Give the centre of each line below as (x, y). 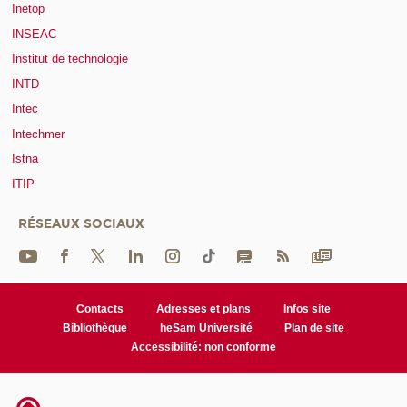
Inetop (28, 9)
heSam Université (206, 328)
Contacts (100, 308)
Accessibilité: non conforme (203, 347)
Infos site (307, 308)
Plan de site (315, 328)
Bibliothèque (94, 328)
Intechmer (38, 134)
